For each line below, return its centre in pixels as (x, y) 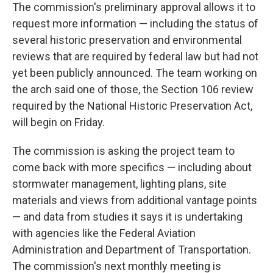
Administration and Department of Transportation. (132, 250)
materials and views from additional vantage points (135, 200)
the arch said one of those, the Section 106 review (133, 89)
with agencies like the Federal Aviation (104, 233)
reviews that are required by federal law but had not (135, 56)
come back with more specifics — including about (132, 167)
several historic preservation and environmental (127, 40)
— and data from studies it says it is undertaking (127, 217)
